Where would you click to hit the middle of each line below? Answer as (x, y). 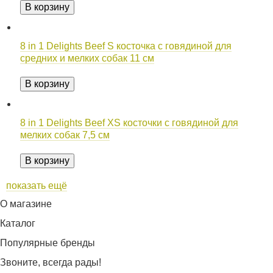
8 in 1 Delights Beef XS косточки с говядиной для (129, 123)
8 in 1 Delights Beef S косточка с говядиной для (126, 46)
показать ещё (37, 186)
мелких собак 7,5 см (65, 135)
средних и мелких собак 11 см (87, 58)
